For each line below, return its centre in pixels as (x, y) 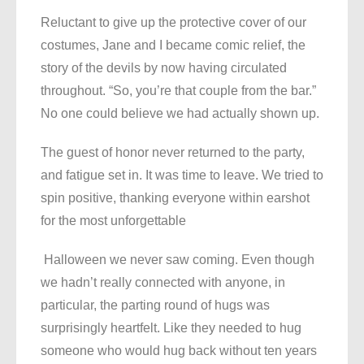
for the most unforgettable (113, 221)
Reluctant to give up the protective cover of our (173, 23)
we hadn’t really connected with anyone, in (163, 283)
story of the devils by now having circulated (164, 68)
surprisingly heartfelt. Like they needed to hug (171, 328)
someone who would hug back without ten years (179, 351)
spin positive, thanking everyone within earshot (175, 198)
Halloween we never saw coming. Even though (178, 260)
